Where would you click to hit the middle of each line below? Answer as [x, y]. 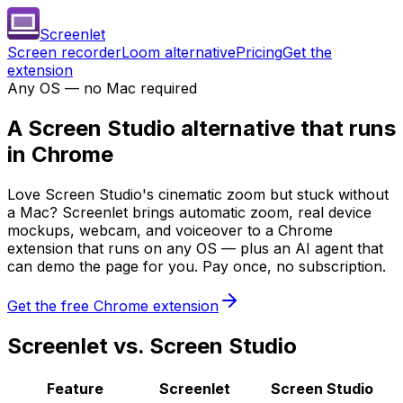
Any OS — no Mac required [102, 88]
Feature [75, 388]
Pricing [259, 52]
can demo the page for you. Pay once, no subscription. [197, 266]
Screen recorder [64, 52]
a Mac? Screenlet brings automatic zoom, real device [189, 212]
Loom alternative [179, 52]
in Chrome [60, 154]
